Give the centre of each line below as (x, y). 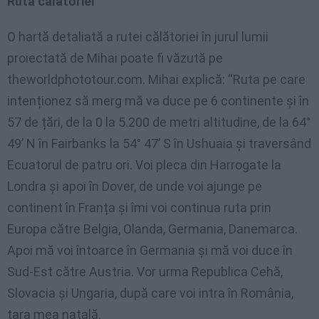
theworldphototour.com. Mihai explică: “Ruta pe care (156, 80)
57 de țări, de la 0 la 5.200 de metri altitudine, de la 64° (159, 122)
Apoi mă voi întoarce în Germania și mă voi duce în (150, 251)
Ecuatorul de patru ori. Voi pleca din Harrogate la (144, 165)
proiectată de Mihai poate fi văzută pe (115, 58)
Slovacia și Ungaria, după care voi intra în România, (150, 293)
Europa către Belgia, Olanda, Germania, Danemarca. (152, 229)
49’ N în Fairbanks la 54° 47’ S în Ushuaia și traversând (159, 144)
